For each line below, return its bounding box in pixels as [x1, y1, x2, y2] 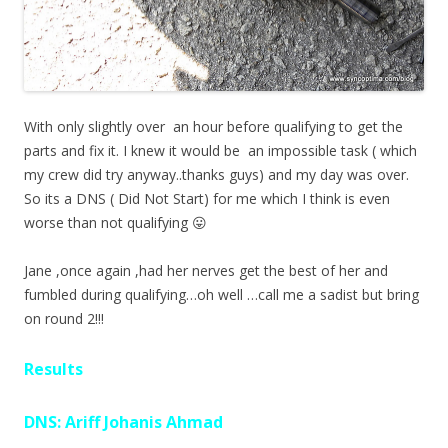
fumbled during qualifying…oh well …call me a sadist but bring [24, 285, 419, 305]
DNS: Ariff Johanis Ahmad [24, 411, 223, 434]
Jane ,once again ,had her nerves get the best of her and [24, 261, 388, 281]
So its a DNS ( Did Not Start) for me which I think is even [24, 189, 390, 209]
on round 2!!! [24, 309, 104, 329]
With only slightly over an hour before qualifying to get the [24, 117, 403, 137]
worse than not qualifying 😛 [24, 213, 207, 233]
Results [24, 358, 83, 381]
